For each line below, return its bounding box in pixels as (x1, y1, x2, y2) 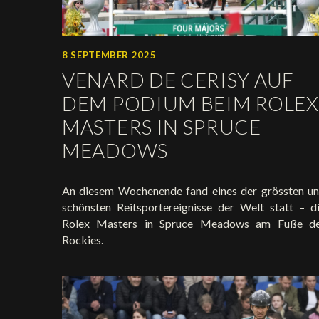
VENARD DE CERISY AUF (62, 68, 295, 93)
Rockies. (62, 233, 103, 247)
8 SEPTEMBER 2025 (62, 49, 157, 61)
